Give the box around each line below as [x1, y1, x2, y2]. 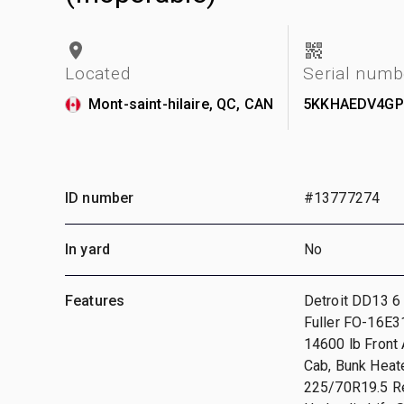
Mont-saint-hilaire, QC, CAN [88, 95, 274, 113]
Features [65, 291, 125, 309]
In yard [65, 240, 111, 258]
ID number [65, 188, 134, 207]
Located [65, 62, 131, 84]
